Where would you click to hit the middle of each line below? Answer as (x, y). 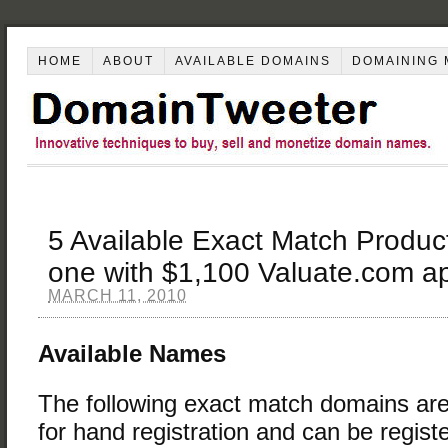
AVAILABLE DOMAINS (252, 60)
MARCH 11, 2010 (117, 295)
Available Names (132, 353)
